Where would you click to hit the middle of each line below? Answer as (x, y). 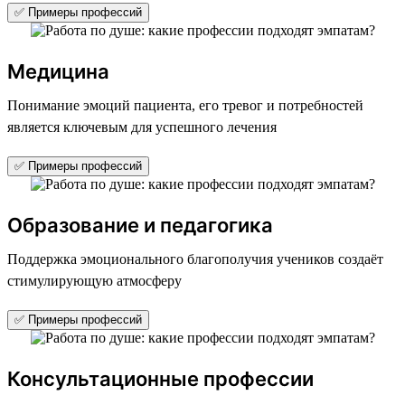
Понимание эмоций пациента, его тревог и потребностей (185, 105)
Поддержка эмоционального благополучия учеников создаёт (195, 259)
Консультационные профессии (160, 378)
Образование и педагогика (140, 225)
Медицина (58, 71)
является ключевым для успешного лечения (142, 127)
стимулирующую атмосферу (94, 280)
